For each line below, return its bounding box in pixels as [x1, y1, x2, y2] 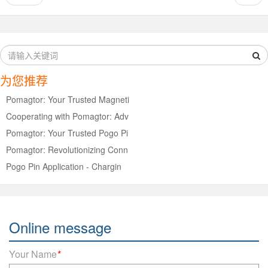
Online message [9, 216, 111, 237]
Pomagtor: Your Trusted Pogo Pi [6, 126, 128, 139]
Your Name [9, 246, 57, 261]
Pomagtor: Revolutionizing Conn [6, 143, 128, 156]
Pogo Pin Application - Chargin [6, 160, 121, 172]
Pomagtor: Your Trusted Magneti [6, 93, 129, 105]
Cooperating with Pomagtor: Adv [6, 109, 129, 122]
